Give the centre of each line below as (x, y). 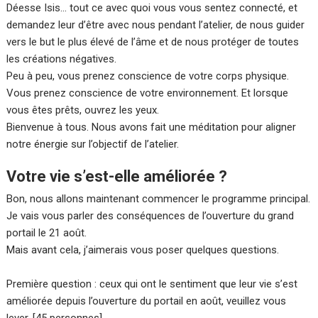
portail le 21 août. (47, 233)
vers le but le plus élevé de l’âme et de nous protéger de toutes (153, 42)
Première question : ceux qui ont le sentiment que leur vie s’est (152, 284)
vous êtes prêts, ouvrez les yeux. (83, 110)
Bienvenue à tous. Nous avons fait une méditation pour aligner (152, 127)
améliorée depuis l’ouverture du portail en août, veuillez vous (147, 301)
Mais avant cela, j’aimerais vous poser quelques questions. (143, 250)
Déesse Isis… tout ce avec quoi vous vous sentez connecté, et (152, 8)
